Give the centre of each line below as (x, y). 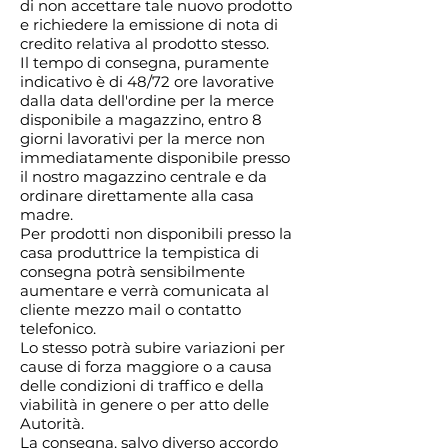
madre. (46, 215)
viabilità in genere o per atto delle (144, 405)
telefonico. (58, 329)
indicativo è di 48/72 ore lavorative (147, 82)
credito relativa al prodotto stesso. (144, 44)
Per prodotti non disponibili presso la (156, 234)
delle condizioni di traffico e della (142, 386)
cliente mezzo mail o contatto (130, 310)
